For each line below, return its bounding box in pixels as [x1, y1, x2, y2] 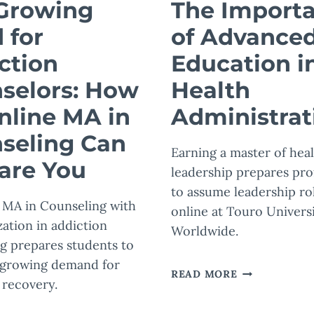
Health [171, 76, 250, 104]
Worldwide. [171, 223, 238, 240]
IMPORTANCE [236, 280, 310, 294]
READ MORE [171, 268, 238, 281]
